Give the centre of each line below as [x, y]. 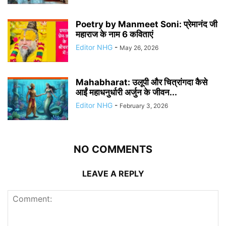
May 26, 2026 [139, 48]
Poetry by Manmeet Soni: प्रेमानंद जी [147, 24]
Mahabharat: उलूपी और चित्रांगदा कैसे [142, 82]
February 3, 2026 [144, 106]
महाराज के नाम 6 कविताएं [114, 35]
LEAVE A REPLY [113, 174]
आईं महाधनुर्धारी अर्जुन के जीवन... [126, 93]
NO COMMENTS [113, 150]
